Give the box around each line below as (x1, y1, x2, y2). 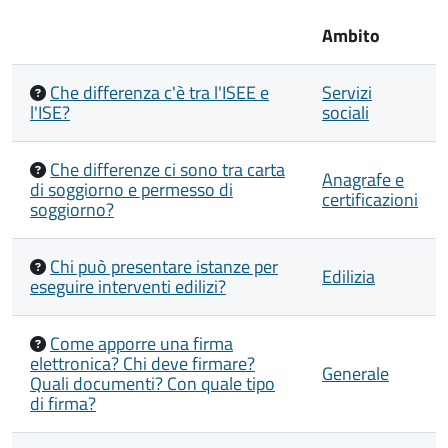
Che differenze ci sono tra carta (50, 156, 285, 183)
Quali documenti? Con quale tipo (30, 370, 275, 397)
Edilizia (322, 263, 375, 290)
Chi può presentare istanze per (50, 253, 278, 280)
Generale (322, 360, 389, 387)
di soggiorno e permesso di (30, 176, 233, 203)
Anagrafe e (322, 166, 404, 193)
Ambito (322, 22, 380, 49)
